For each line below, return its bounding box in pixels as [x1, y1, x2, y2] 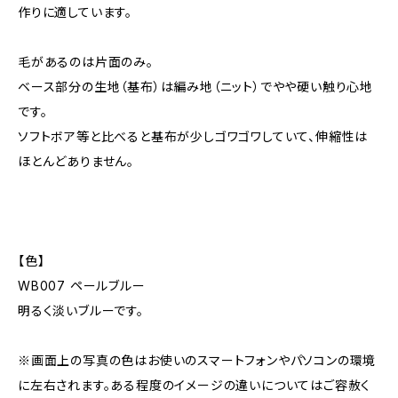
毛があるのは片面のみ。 [18, 53, 154, 69]
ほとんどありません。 [18, 153, 135, 169]
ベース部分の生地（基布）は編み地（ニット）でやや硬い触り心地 [18, 78, 373, 94]
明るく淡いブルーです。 [18, 302, 144, 318]
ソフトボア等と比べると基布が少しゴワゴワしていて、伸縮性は [18, 128, 369, 144]
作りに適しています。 [18, 4, 132, 20]
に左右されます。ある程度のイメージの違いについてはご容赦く [18, 377, 371, 393]
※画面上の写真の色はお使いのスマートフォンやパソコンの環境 [18, 352, 377, 368]
